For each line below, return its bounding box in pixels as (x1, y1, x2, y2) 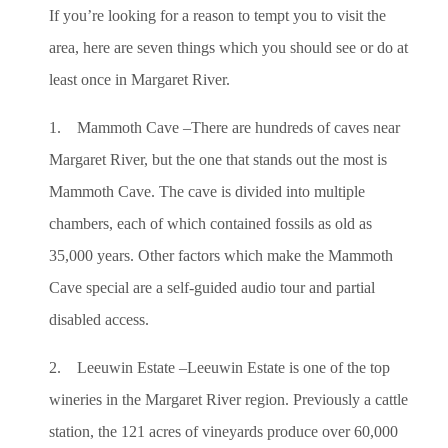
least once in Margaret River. (49, 70, 230, 88)
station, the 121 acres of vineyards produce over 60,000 (49, 422, 398, 440)
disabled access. (49, 310, 149, 328)
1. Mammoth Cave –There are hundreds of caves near (49, 118, 400, 136)
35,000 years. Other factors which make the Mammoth (49, 246, 393, 264)
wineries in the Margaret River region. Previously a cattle (49, 390, 408, 408)
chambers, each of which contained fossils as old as (49, 214, 372, 232)
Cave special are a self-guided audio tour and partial (49, 278, 375, 296)
